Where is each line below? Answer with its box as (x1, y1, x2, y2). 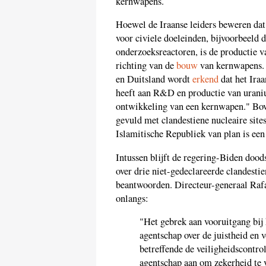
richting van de (116, 59, 176, 72)
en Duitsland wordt (116, 72, 190, 86)
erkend (192, 72, 218, 86)
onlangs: (116, 191, 148, 205)
